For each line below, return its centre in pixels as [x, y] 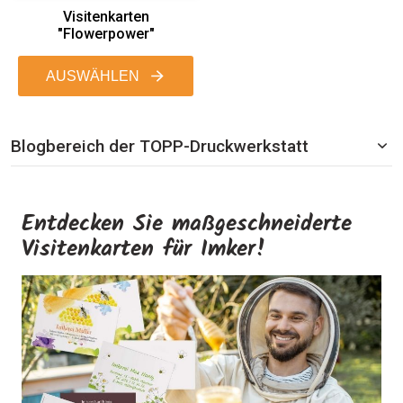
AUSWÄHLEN [92, 76]
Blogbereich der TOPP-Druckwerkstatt [160, 146]
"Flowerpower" [106, 33]
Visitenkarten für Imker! [144, 249]
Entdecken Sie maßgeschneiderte [187, 224]
